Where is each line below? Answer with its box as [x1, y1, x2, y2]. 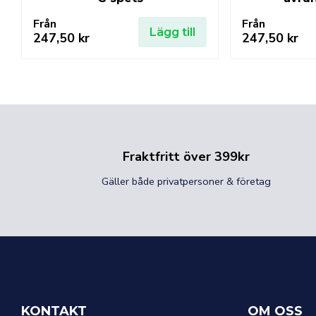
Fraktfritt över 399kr [123, 147, 250, 165]
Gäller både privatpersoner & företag [102, 174, 271, 189]
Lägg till [150, 25, 195, 39]
